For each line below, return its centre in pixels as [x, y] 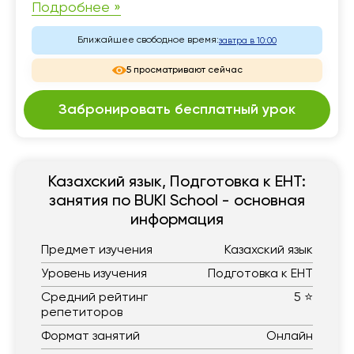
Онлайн [290, 337]
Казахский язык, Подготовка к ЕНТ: [177, 183]
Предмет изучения [97, 251]
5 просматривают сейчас [184, 71]
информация [177, 221]
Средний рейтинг [94, 298]
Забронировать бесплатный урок [177, 110]
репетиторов [82, 313]
